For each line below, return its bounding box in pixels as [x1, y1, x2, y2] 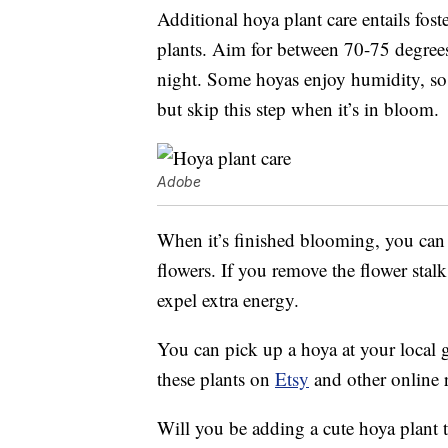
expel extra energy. [157, 287, 299, 313]
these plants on [157, 366, 275, 392]
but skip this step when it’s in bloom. [157, 96, 439, 122]
